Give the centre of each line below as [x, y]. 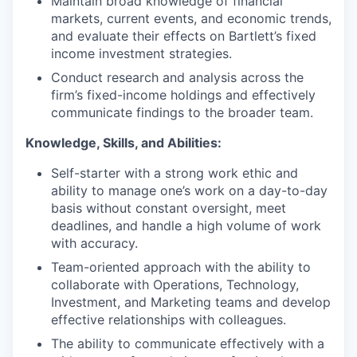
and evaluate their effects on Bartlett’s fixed [184, 36]
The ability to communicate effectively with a [188, 343]
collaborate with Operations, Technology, [175, 284]
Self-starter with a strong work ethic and [175, 173]
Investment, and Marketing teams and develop [191, 302]
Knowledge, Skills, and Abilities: [124, 143]
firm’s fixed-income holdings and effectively [183, 95]
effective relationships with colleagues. [169, 320]
